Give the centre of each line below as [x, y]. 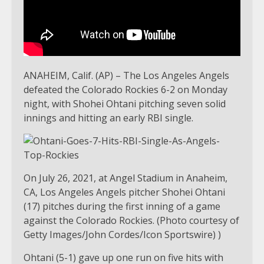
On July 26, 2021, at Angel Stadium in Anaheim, [126, 178]
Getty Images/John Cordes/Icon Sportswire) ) [122, 234]
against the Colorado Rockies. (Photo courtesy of [131, 220]
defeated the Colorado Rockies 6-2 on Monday [126, 89]
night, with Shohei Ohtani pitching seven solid [125, 103]
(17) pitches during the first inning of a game [122, 206]
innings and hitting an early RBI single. [108, 118]
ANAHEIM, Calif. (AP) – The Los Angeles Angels [126, 75]
